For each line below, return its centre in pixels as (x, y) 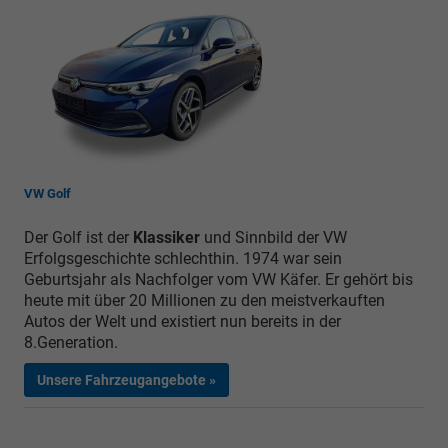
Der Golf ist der (78, 237)
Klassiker (166, 237)
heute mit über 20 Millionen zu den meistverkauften (204, 300)
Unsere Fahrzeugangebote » (126, 379)
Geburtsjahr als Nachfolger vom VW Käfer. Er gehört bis (218, 279)
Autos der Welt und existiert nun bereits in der (182, 321)
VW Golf (47, 193)
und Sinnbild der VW (273, 237)
